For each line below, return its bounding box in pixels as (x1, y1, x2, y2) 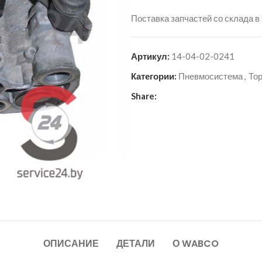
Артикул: (131, 51, 171, 61)
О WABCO (173, 237, 219, 250)
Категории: (131, 71, 177, 81)
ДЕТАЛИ (116, 237, 155, 250)
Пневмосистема (178, 71, 243, 81)
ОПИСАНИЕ (43, 237, 99, 250)
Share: (131, 91, 157, 101)
